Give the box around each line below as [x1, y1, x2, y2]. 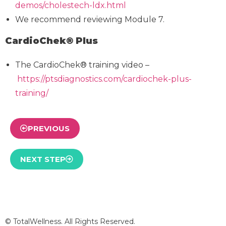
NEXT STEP [20, 154, 66, 164]
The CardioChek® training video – [15, 60, 149, 70]
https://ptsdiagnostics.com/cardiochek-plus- [17, 74, 192, 84]
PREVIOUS [28, 123, 70, 133]
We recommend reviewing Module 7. [15, 14, 164, 24]
